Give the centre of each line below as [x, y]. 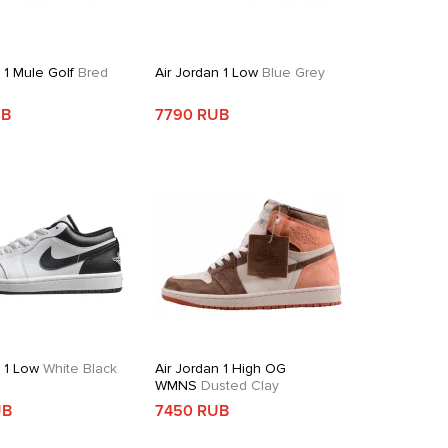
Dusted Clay [238, 385]
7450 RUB [192, 411]
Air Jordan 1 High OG [221, 368]
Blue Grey [292, 72]
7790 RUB [192, 115]
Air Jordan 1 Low [207, 72]
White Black [78, 368]
